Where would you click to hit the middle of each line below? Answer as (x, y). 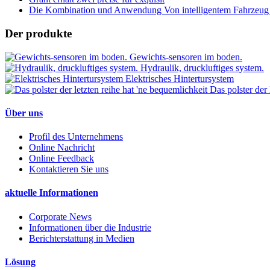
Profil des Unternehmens (76, 137)
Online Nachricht (62, 148)
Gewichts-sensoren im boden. (186, 57)
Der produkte (38, 33)
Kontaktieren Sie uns (69, 169)
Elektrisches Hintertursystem (180, 78)
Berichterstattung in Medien (82, 238)
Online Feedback (61, 159)
